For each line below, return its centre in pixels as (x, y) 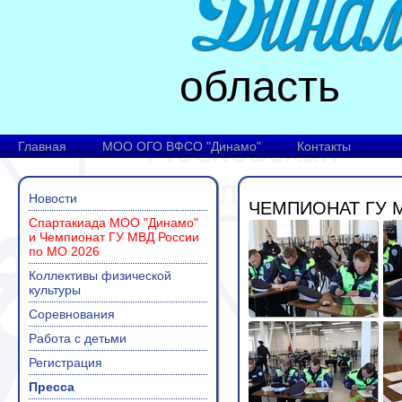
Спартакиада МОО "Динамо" (114, 223)
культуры (55, 290)
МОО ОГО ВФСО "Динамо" (182, 146)
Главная (42, 146)
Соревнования (72, 314)
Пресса (52, 387)
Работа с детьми (78, 338)
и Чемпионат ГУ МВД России (114, 237)
